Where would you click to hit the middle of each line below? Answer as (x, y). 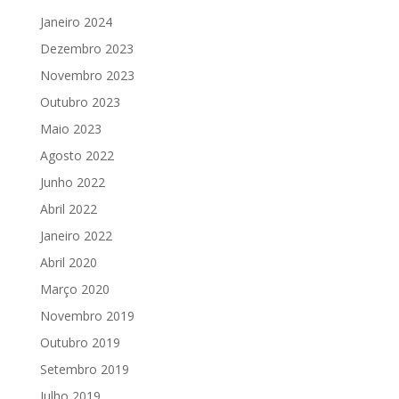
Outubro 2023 (80, 102)
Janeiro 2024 (76, 22)
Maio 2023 (70, 129)
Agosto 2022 (77, 155)
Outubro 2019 (80, 342)
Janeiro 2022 (76, 236)
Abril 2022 (68, 209)
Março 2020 (74, 289)
